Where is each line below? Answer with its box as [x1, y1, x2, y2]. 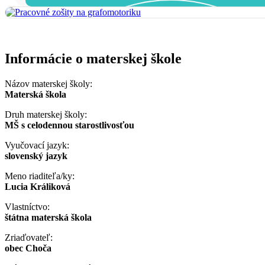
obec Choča [5, 243, 51, 253]
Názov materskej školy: [5, 78, 92, 89]
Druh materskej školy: [5, 109, 87, 119]
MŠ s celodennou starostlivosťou [5, 119, 134, 130]
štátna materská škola [5, 212, 92, 222]
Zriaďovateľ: [5, 232, 53, 243]
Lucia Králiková [5, 181, 70, 192]
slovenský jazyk [5, 150, 67, 161]
